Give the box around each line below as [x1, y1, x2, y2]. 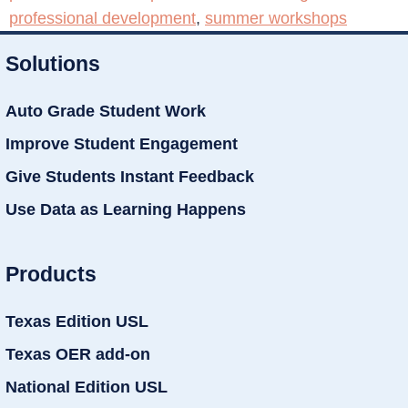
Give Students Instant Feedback [5, 168, 254, 187]
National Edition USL [5, 377, 168, 396]
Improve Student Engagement [5, 135, 238, 154]
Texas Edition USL [5, 311, 148, 331]
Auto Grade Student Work [5, 102, 206, 121]
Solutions [5, 52, 100, 76]
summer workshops [205, 9, 347, 28]
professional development [9, 9, 196, 28]
